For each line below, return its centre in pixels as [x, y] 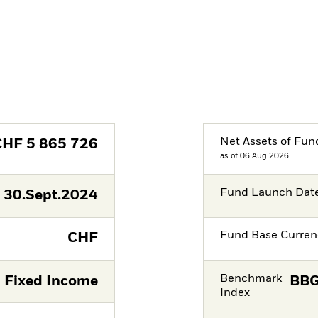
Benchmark [251, 279]
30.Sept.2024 [50, 196]
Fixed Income [51, 281]
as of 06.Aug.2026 [255, 155]
